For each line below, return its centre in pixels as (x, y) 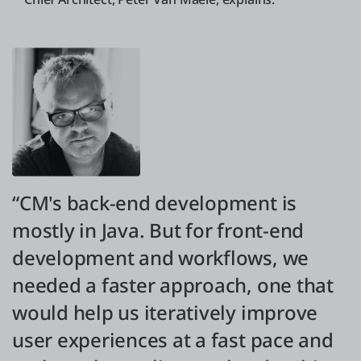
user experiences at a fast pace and (173, 340)
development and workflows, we (161, 258)
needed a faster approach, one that (173, 285)
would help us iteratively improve (165, 313)
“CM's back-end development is (155, 203)
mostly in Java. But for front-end (158, 230)
